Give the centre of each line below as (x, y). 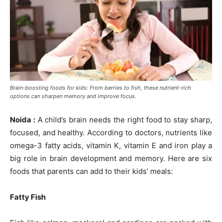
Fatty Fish (28, 197)
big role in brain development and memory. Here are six (111, 159)
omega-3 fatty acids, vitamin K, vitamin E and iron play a (111, 146)
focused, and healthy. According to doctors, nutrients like (111, 133)
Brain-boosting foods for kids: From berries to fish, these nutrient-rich (101, 88)
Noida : (23, 120)
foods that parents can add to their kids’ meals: (91, 171)
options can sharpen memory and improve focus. (73, 96)
